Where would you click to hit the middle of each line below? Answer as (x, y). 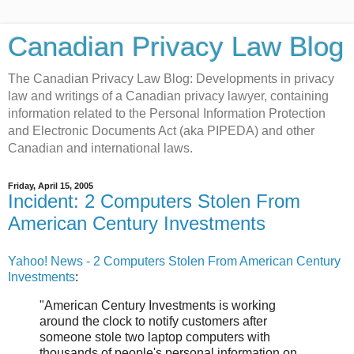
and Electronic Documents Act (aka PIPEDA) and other (161, 131)
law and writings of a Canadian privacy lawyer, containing (168, 96)
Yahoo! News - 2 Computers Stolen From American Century (174, 261)
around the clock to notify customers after (153, 321)
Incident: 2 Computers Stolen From (154, 201)
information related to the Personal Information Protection (167, 113)
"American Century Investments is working (158, 305)
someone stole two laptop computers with (155, 337)
